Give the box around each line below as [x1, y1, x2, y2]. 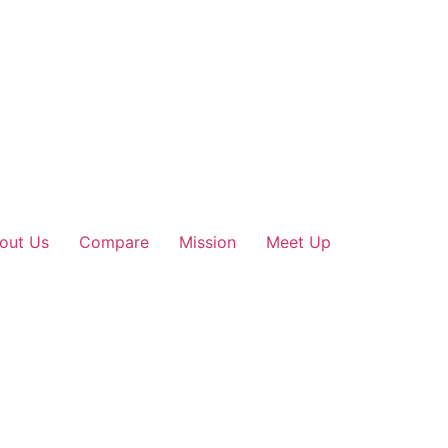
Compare [79, 232, 149, 252]
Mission [179, 232, 236, 252]
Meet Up [266, 232, 331, 252]
